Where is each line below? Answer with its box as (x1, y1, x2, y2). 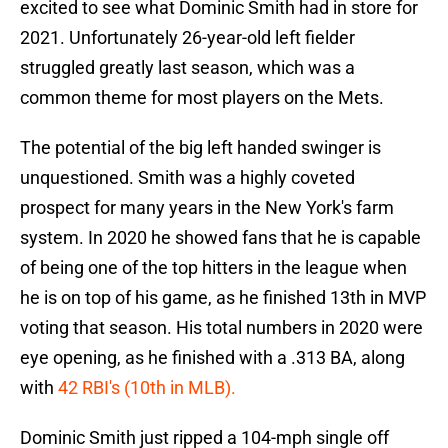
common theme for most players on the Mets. (20, 87, 384, 109)
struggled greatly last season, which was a (20, 57, 355, 79)
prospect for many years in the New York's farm (20, 197, 394, 219)
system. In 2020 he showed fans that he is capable (20, 227, 421, 249)
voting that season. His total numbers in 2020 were (20, 317, 423, 339)
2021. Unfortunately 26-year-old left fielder (20, 27, 355, 49)
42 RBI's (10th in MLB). (58, 377, 236, 399)
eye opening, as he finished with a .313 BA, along (20, 347, 405, 369)
